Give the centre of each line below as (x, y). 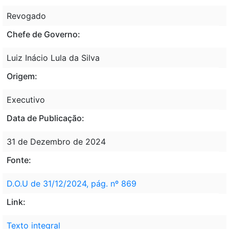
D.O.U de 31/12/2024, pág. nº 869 (72, 183)
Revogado (26, 16)
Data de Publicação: (45, 118)
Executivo (26, 99)
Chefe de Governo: (43, 34)
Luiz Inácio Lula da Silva (53, 58)
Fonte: (19, 160)
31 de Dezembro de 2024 (56, 141)
